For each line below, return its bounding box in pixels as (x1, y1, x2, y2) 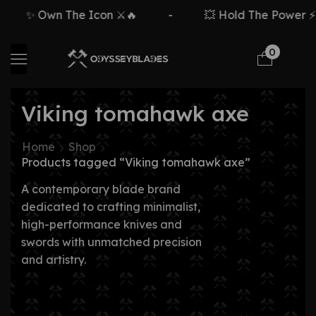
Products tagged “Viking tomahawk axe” (21, 155, 250, 169)
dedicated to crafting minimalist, (21, 200, 200, 214)
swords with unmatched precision (21, 235, 202, 249)
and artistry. (21, 253, 86, 267)
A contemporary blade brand (21, 182, 181, 196)
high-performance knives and (21, 217, 182, 231)
